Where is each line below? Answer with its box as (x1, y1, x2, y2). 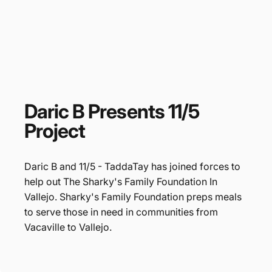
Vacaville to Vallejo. (24, 221, 112, 233)
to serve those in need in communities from (24, 206, 218, 218)
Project (24, 119, 86, 143)
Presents (88, 100, 165, 123)
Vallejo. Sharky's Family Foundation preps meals (24, 191, 242, 203)
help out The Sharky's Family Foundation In (24, 175, 217, 188)
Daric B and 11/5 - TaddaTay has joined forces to (24, 160, 240, 172)
